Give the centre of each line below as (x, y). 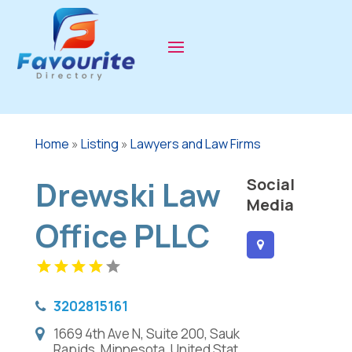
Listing (99, 144)
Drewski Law (128, 194)
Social (270, 184)
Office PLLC (122, 235)
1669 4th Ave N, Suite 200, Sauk (146, 334)
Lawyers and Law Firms (195, 144)
